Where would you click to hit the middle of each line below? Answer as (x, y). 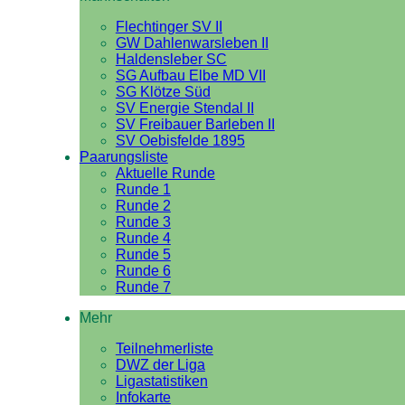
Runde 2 (143, 206)
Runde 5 (143, 254)
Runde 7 (143, 287)
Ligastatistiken (161, 381)
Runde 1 (143, 189)
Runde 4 (143, 238)
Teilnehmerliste (164, 348)
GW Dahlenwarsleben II (192, 43)
